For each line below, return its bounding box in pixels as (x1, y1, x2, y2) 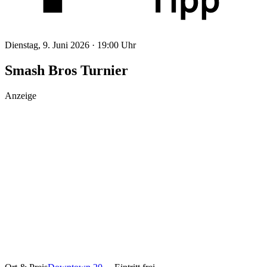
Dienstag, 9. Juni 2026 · (5, 39, 97, 50)
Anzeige (5, 90, 36, 101)
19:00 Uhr (97, 39, 136, 50)
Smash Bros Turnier (5, 62, 128, 78)
